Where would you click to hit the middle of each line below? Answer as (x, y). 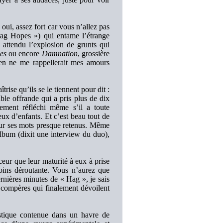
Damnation (59, 54)
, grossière (94, 54)
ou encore (24, 54)
